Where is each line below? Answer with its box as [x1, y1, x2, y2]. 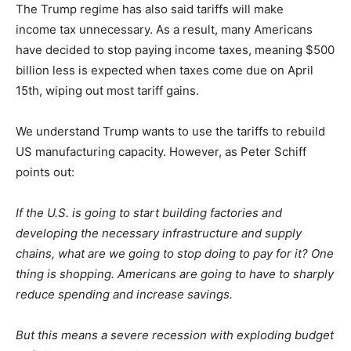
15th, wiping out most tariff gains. [16, 82, 199, 98]
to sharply [279, 266, 334, 281]
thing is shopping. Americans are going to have [16, 266, 279, 281]
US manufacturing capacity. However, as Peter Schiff [16, 143, 306, 159]
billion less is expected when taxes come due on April [16, 62, 313, 78]
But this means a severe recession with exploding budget [16, 327, 334, 342]
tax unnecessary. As [60, 21, 173, 37]
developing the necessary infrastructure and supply [16, 225, 302, 241]
